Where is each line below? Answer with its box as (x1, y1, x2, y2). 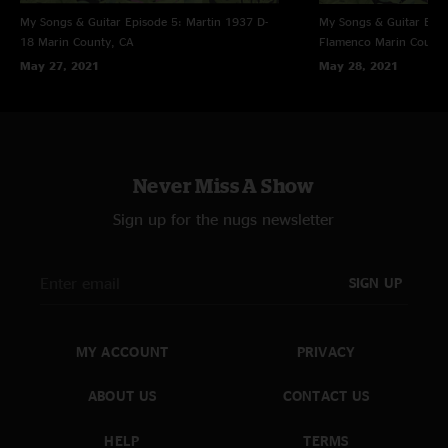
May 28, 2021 (318, 58, 398, 72)
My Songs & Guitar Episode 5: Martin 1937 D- (20, 14, 268, 28)
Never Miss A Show (133, 173, 315, 197)
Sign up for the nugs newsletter (113, 209, 335, 228)
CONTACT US (282, 388, 370, 404)
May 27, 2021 (20, 58, 99, 72)
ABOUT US (87, 388, 157, 404)
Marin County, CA (38, 34, 134, 48)
